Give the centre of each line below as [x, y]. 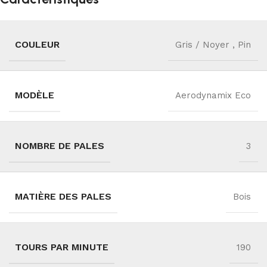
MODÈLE [35, 95]
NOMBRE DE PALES [60, 146]
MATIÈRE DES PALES [63, 197]
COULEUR [37, 45]
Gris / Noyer [202, 45]
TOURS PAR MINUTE [62, 247]
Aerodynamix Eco [213, 96]
